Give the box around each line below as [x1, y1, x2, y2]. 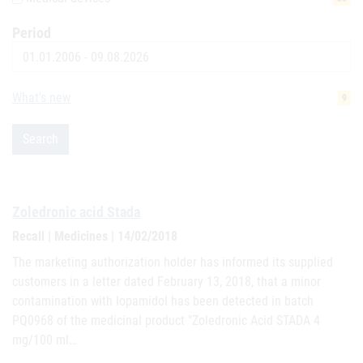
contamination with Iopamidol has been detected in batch [12, 293, 314, 309]
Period [12, 24, 51, 41]
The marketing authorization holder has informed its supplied [12, 254, 333, 270]
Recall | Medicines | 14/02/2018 [12, 228, 177, 244]
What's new [12, 90, 70, 105]
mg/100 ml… [12, 332, 76, 348]
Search [23, 131, 58, 147]
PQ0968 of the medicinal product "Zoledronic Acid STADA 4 [12, 313, 320, 328]
